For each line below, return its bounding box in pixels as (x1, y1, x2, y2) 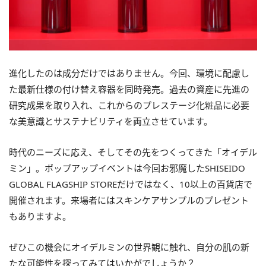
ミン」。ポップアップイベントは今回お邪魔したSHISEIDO (9, 161, 245, 174)
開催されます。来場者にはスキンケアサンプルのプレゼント (9, 194, 249, 206)
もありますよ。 (9, 210, 71, 222)
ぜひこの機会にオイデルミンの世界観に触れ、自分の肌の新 (9, 240, 249, 253)
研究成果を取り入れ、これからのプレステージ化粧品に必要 (9, 99, 249, 111)
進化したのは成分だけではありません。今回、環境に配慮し (9, 66, 249, 79)
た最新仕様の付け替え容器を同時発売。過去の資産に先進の (9, 83, 249, 95)
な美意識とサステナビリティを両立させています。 (9, 115, 213, 127)
